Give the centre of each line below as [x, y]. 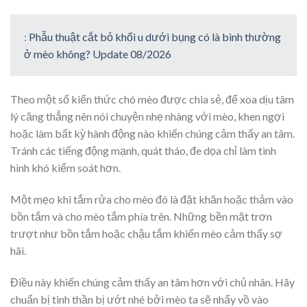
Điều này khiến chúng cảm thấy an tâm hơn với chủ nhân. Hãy [152, 282]
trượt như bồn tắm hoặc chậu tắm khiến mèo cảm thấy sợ [146, 233]
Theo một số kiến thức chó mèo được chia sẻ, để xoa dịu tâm [152, 99]
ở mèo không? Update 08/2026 [98, 54]
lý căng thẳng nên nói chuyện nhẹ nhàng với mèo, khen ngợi [147, 116]
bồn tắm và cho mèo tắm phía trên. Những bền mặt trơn [141, 216]
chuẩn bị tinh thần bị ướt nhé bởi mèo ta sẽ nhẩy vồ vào [139, 299]
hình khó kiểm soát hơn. [65, 168]
